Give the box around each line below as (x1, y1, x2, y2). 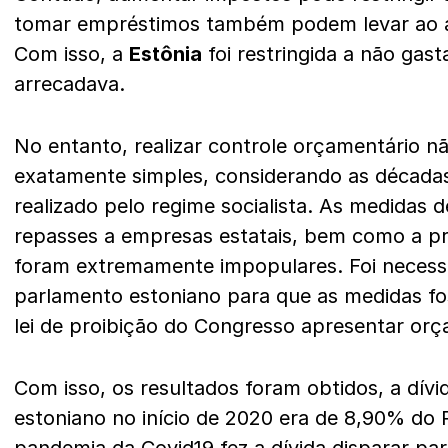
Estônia (129, 42, 202, 66)
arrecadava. (14, 72, 125, 96)
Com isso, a (14, 42, 129, 66)
